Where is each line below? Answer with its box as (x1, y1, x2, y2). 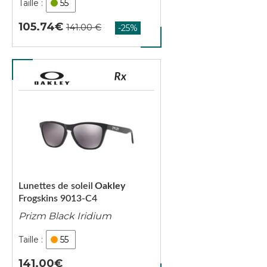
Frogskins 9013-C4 (18, 194, 97, 203)
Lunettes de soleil (18, 181, 93, 191)
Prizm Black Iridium (18, 210, 111, 222)
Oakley (95, 181, 125, 191)
